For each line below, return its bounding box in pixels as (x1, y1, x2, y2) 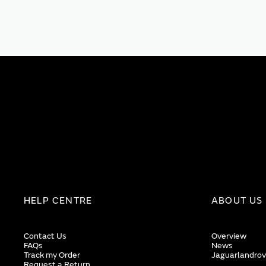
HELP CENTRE (24, 195, 93, 207)
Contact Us (24, 231, 66, 241)
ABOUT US (211, 195, 263, 207)
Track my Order (24, 250, 80, 260)
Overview (211, 231, 246, 241)
